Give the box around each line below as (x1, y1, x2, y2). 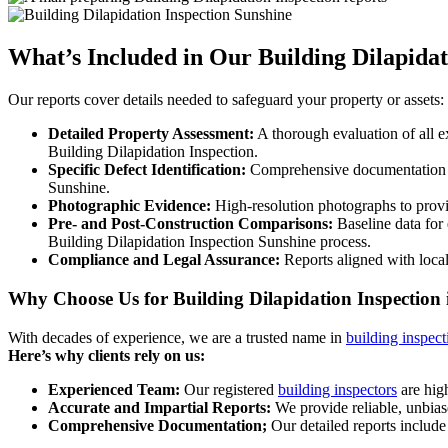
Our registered (180, 380, 278, 398)
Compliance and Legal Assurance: (48, 251, 280, 269)
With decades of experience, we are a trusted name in (8, 328, 346, 346)
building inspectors (278, 380, 397, 398)
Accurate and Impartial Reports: (48, 398, 271, 416)
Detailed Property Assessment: (48, 125, 254, 143)
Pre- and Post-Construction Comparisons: (48, 215, 333, 233)
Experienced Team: (48, 380, 180, 398)
